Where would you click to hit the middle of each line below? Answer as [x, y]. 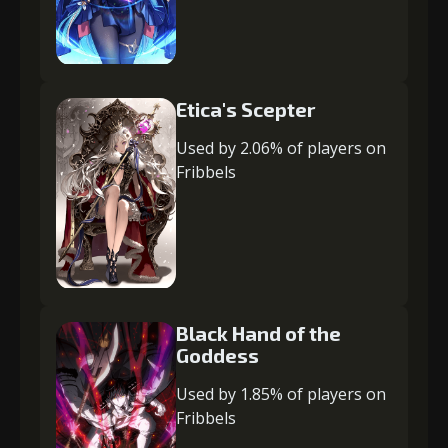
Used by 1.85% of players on [281, 394]
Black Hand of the [258, 333]
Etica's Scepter [245, 109]
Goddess [217, 355]
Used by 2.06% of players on [281, 148]
